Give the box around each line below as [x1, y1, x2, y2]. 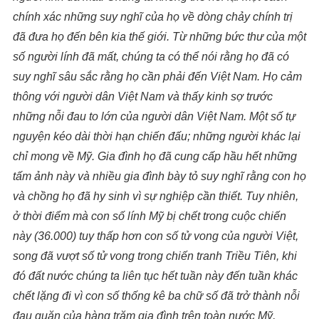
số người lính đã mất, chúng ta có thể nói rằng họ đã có [13, 51, 289, 63]
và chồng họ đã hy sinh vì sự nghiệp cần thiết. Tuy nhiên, [13, 190, 298, 203]
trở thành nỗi [234, 290, 300, 303]
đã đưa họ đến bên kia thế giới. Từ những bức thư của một [13, 31, 306, 43]
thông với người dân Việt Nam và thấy [13, 90, 206, 103]
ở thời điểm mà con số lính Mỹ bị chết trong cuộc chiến [13, 210, 286, 223]
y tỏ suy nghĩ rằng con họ [180, 170, 306, 183]
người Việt [243, 230, 296, 243]
